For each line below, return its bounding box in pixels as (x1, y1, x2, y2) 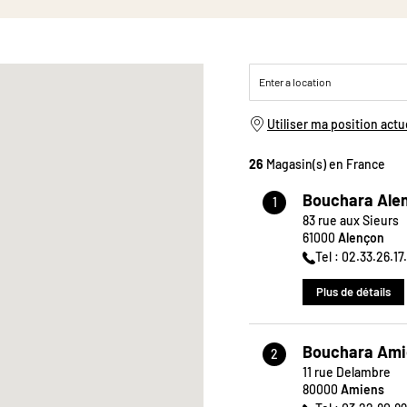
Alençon (338, 230, 384, 245)
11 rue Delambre (303, 364, 391, 381)
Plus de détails (316, 284, 391, 300)
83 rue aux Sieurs (303, 213, 399, 228)
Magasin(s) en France (263, 156, 385, 172)
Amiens (341, 382, 384, 398)
